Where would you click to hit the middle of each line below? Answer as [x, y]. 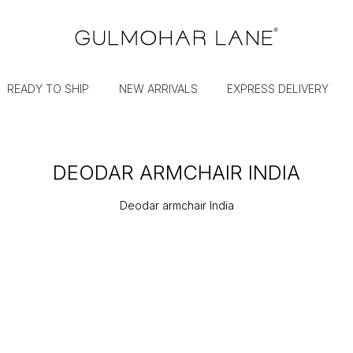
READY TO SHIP [48, 89]
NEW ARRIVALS [158, 89]
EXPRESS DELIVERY [278, 89]
